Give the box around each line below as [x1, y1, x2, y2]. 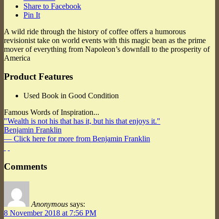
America [4, 53, 30, 62]
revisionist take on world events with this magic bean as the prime [4, 36, 206, 44]
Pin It [23, 10, 40, 19]
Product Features [4, 71, 73, 82]
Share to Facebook [23, 1, 81, 10]
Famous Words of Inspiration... [4, 108, 99, 117]
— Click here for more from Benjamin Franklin [4, 134, 150, 143]
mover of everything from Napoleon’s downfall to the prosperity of [4, 44, 210, 53]
